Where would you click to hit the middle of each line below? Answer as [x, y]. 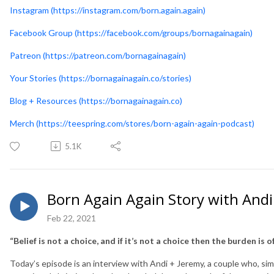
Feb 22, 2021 [72, 218]
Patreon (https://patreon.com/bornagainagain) [98, 55]
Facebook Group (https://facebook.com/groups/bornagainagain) [131, 32]
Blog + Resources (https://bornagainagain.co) [96, 100]
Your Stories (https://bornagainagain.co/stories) [101, 78]
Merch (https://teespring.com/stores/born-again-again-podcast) [132, 123]
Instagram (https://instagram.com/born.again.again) [108, 10]
